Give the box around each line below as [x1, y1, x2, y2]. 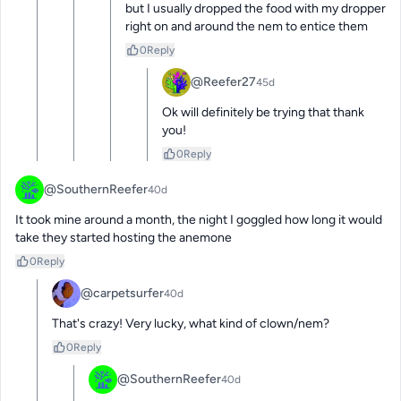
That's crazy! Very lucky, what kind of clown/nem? [52, 316, 329, 332]
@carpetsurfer [81, 286, 164, 302]
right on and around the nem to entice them [125, 19, 368, 35]
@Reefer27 [191, 74, 256, 90]
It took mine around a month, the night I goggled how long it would [15, 212, 382, 228]
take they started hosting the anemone [15, 230, 232, 246]
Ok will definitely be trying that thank [162, 105, 364, 121]
